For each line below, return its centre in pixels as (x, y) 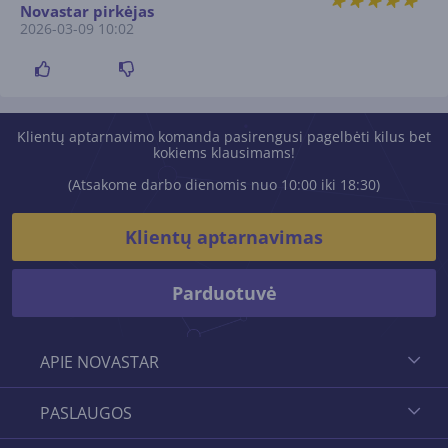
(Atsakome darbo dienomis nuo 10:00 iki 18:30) (224, 184)
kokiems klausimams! (224, 152)
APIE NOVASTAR (99, 362)
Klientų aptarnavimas (224, 237)
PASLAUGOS (86, 413)
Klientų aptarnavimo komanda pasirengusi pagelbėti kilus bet (224, 136)
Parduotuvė (224, 293)
